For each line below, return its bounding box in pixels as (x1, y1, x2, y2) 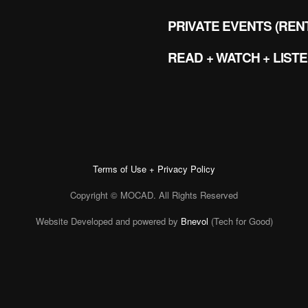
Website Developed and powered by (35, 214, 181, 228)
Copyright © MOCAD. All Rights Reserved (70, 188, 238, 201)
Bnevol (180, 214, 208, 228)
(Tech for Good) (208, 214, 273, 228)
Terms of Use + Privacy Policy (93, 162, 215, 175)
